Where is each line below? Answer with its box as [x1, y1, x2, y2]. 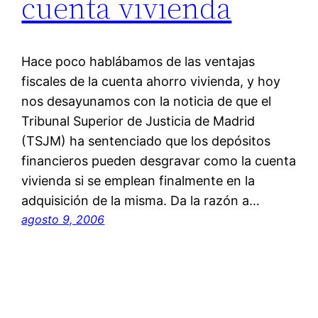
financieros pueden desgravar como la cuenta [21, 153, 297, 169]
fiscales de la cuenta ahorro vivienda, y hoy [21, 74, 281, 89]
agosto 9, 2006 [21, 212, 105, 227]
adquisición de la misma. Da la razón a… [21, 193, 261, 209]
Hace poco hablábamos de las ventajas [21, 54, 256, 70]
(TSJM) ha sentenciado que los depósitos [21, 133, 271, 149]
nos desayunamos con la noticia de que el [21, 94, 272, 109]
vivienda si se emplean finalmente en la [21, 173, 256, 189]
